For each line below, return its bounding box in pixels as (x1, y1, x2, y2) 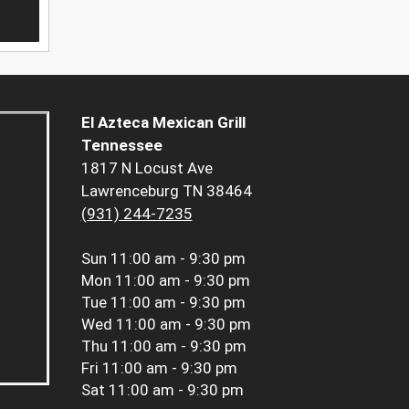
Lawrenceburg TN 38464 (80, 182, 252, 201)
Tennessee (80, 136, 163, 155)
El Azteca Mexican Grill (80, 113, 246, 132)
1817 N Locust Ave (80, 159, 213, 178)
